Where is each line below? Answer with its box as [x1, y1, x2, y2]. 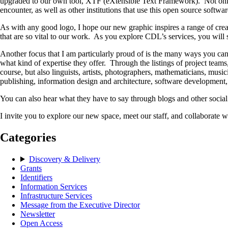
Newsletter [20, 209, 55, 218]
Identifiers [20, 173, 52, 182]
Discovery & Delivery [28, 154, 100, 163]
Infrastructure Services [20, 191, 92, 200]
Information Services [20, 182, 87, 191]
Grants [20, 163, 42, 173]
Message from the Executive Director [20, 200, 140, 209]
